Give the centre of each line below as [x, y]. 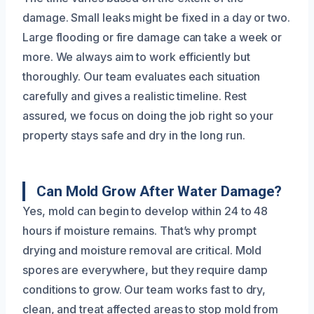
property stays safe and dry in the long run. [134, 135]
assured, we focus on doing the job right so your [148, 115]
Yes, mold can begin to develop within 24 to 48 [145, 211]
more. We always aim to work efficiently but [136, 56]
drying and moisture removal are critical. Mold [142, 250]
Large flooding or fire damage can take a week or [152, 37]
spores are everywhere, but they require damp [145, 269]
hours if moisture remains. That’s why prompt [139, 230]
